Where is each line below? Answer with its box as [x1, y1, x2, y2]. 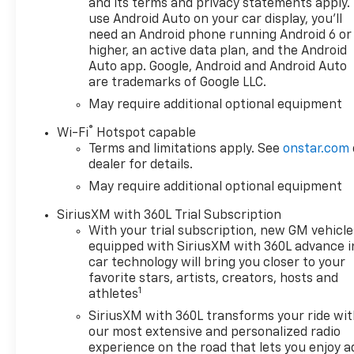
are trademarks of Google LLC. [88, 77, 267, 90]
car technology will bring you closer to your [88, 257, 346, 270]
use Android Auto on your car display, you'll [88, 13, 343, 27]
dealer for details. [88, 159, 194, 172]
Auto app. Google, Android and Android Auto [88, 61, 348, 74]
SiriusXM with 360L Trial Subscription [57, 209, 282, 223]
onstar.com [283, 143, 350, 156]
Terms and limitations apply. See [88, 143, 284, 156]
